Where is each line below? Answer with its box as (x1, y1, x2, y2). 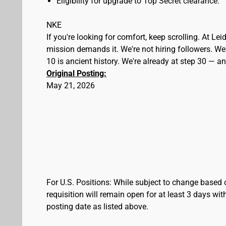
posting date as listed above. (46, 202, 148, 211)
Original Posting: (46, 69, 106, 78)
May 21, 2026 (46, 81, 95, 90)
